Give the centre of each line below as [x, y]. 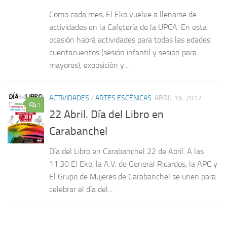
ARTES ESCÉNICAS [123, 98]
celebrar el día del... [81, 189]
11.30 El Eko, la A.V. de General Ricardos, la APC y [133, 164]
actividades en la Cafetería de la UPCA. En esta [128, 27]
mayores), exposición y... [89, 65]
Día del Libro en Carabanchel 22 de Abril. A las [126, 151]
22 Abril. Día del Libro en [106, 114]
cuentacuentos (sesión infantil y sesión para [123, 52]
